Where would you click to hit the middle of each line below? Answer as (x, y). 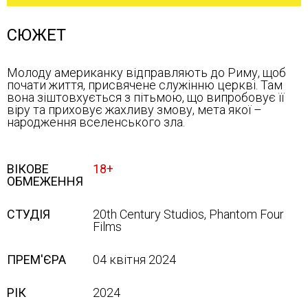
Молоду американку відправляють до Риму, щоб (146, 73)
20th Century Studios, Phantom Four (188, 214)
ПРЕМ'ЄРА (36, 260)
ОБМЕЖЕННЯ (45, 181)
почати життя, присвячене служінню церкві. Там (145, 85)
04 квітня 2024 (134, 260)
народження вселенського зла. (96, 122)
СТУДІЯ (29, 214)
